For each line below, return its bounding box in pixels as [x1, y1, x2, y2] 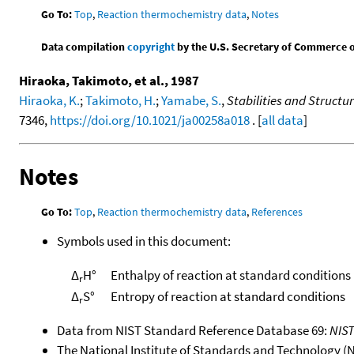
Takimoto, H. [85, 91, 156, 109]
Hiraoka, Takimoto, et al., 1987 [19, 71, 199, 89]
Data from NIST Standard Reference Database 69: [57, 321, 330, 339]
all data [262, 111, 303, 129]
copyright [127, 39, 175, 54]
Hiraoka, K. [19, 91, 80, 109]
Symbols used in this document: [57, 232, 231, 250]
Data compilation [41, 39, 128, 54]
